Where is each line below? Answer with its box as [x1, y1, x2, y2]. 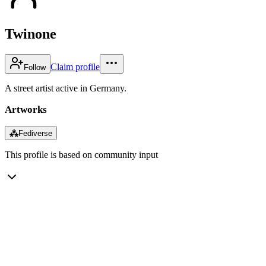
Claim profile [50, 61, 100, 72]
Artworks [5, 103, 47, 115]
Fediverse [18, 128, 52, 138]
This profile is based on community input [5, 149, 158, 160]
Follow [24, 62, 46, 72]
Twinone [5, 26, 56, 42]
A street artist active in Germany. [5, 83, 126, 93]
